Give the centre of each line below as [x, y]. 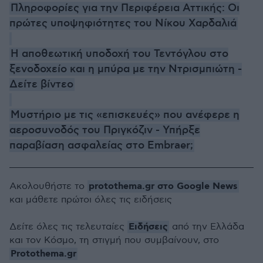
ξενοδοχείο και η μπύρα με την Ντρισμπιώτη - [126, 69]
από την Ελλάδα [207, 227]
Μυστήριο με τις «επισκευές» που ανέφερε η [125, 115]
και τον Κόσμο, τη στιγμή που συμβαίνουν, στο [114, 240]
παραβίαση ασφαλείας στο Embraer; [101, 145]
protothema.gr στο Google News [163, 186]
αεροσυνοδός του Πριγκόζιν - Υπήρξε [105, 130]
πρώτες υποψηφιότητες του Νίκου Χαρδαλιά [123, 23]
